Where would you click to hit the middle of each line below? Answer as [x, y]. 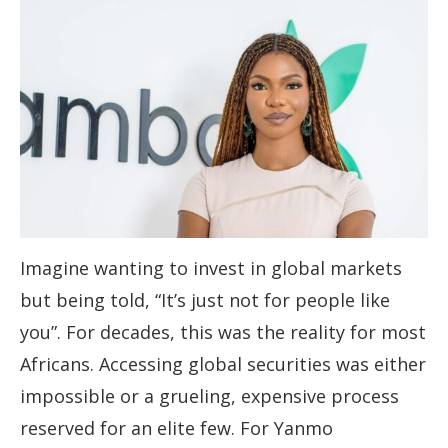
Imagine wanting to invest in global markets [211, 268]
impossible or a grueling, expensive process [209, 396]
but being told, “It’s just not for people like [205, 300]
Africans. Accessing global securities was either [223, 364]
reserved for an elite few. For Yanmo [176, 428]
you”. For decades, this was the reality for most [223, 332]
